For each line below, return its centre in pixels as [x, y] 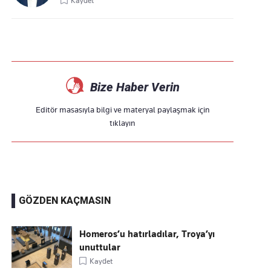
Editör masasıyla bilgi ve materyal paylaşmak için [122, 109]
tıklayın [123, 123]
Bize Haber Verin [135, 87]
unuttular [100, 247]
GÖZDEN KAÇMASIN [65, 201]
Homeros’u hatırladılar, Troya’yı [147, 234]
